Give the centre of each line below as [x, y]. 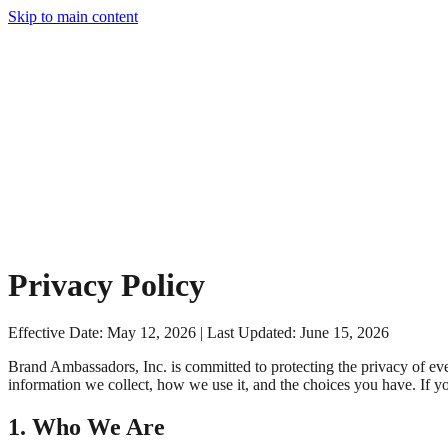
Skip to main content [73, 16]
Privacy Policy [106, 285]
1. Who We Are [86, 426]
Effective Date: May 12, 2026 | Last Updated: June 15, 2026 [198, 332]
